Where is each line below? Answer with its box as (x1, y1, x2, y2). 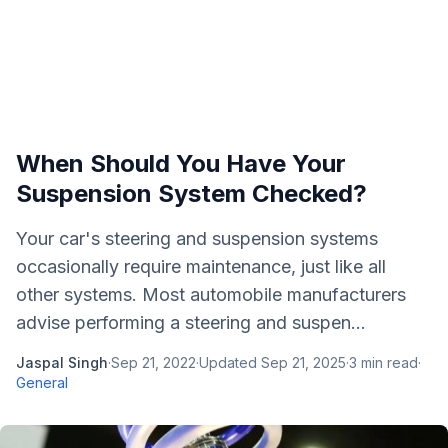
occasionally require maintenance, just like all (16, 256, 386, 277)
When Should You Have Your (16, 149, 346, 178)
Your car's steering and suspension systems (16, 228, 378, 249)
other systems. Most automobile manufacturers (16, 284, 406, 305)
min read (357, 354, 418, 371)
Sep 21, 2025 (261, 354, 346, 371)
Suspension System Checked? (16, 179, 367, 208)
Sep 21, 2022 (111, 354, 196, 371)
